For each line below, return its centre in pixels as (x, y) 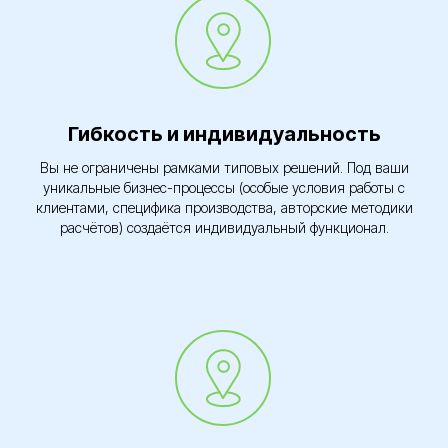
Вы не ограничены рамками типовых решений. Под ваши (224, 167)
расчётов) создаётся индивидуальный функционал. (224, 227)
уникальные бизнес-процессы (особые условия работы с (224, 187)
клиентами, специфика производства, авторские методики (224, 207)
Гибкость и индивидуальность (224, 134)
